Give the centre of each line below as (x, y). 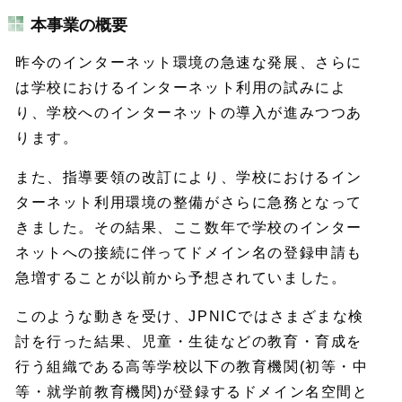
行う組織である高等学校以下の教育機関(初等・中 (192, 367)
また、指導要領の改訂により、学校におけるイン (189, 177)
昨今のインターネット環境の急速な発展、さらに (189, 62)
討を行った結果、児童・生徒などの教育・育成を (189, 342)
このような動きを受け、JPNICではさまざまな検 (190, 317)
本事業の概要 (79, 26)
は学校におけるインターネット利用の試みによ (181, 87)
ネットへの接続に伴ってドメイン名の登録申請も (189, 252)
